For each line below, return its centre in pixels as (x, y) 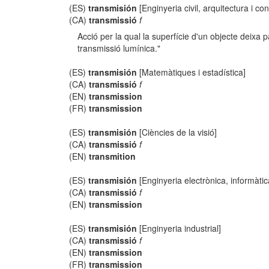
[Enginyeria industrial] (179, 228)
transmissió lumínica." (119, 48)
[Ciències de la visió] (177, 132)
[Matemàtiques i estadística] (192, 72)
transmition (113, 156)
